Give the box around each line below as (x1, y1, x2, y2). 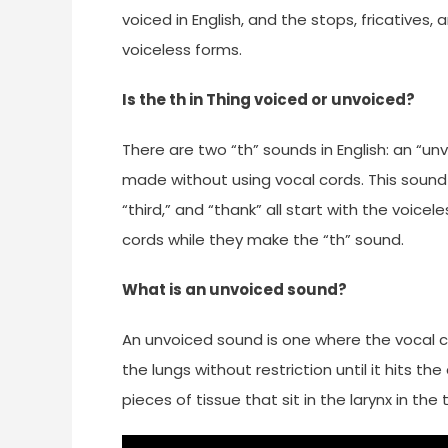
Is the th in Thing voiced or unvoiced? (122, 89, 415, 110)
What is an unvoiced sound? (122, 279, 347, 300)
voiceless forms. (122, 39, 242, 60)
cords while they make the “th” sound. (122, 229, 404, 250)
